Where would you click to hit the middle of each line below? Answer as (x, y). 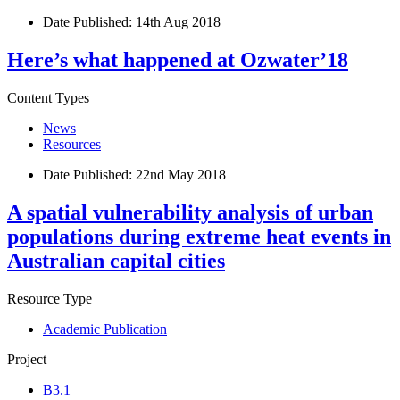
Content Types (48, 98)
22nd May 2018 (181, 175)
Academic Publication (105, 329)
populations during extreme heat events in (199, 237)
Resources (72, 145)
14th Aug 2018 (178, 22)
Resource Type (50, 298)
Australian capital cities (116, 261)
